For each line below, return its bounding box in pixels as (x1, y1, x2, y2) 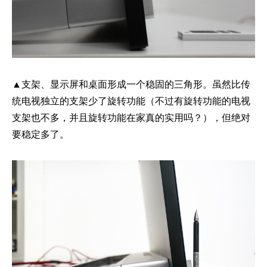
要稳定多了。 (12, 126, 69, 141)
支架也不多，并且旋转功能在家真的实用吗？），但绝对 (12, 110, 250, 124)
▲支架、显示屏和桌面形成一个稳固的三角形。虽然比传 (12, 76, 250, 91)
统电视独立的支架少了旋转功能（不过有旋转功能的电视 (12, 93, 250, 107)
